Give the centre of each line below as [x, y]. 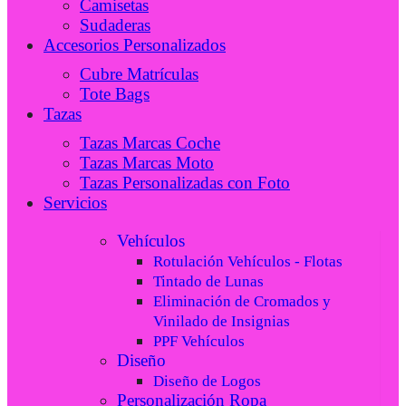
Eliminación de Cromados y [242, 302]
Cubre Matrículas [139, 74]
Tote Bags [115, 94]
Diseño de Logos [208, 382]
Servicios [75, 203]
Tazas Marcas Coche [150, 143]
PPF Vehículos [199, 342]
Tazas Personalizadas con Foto [185, 183]
